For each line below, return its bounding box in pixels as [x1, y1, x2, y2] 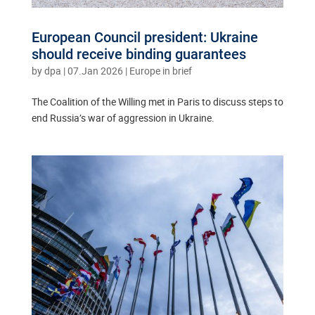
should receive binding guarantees [31, 46, 246, 63]
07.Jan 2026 [67, 64, 123, 78]
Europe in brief [129, 64, 192, 78]
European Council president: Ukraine [31, 29, 258, 46]
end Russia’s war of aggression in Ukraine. [31, 111, 214, 125]
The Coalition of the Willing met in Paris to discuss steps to [31, 95, 283, 109]
